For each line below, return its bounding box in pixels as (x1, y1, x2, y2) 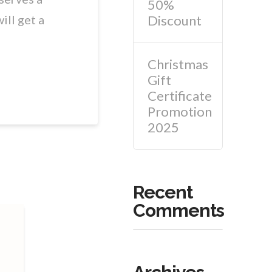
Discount (147, 12, 202, 29)
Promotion (147, 103, 212, 120)
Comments (133, 199, 224, 221)
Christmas (147, 56, 208, 73)
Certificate (147, 87, 212, 104)
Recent (133, 181, 192, 203)
